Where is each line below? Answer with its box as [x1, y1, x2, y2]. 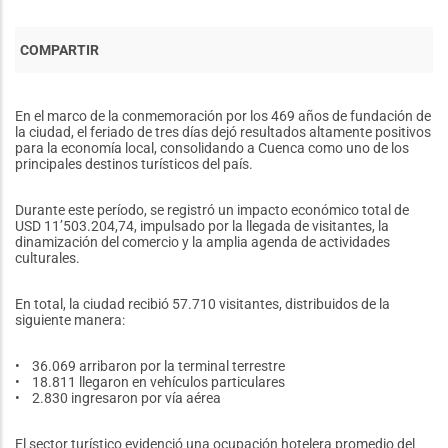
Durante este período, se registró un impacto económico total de [15, 202, 409, 218]
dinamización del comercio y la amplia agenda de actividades [15, 234, 390, 250]
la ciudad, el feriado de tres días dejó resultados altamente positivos [15, 124, 431, 140]
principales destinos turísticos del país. [15, 156, 253, 172]
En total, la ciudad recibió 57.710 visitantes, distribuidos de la [15, 296, 390, 312]
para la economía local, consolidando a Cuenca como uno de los [15, 140, 409, 156]
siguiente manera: [15, 312, 125, 328]
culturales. [15, 250, 80, 266]
